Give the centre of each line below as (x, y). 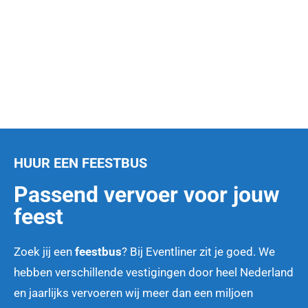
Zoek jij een (44, 252)
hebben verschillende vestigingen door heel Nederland (154, 273)
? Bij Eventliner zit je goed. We (198, 252)
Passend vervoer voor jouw (147, 195)
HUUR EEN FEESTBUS (80, 163)
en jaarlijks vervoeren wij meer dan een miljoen (133, 293)
